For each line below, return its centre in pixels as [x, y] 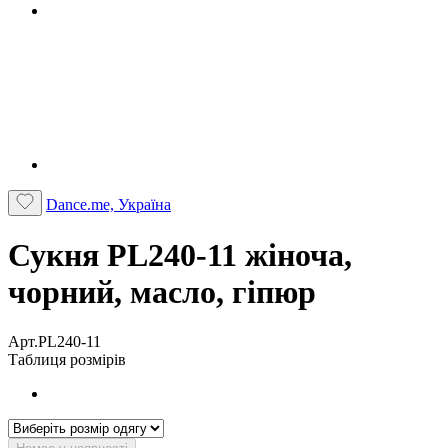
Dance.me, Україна [108, 204]
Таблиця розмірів [67, 359]
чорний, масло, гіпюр [162, 292]
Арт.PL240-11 [54, 341]
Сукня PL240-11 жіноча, [180, 255]
